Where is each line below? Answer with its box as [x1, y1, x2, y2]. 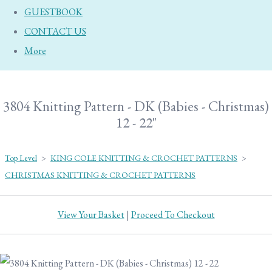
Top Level [5, 152, 37, 163]
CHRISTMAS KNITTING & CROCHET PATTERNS [5, 169, 195, 180]
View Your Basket [57, 208, 124, 221]
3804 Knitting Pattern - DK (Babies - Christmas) [3, 97, 269, 115]
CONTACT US [24, 25, 86, 38]
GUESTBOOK [24, 5, 83, 18]
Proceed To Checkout [131, 208, 215, 221]
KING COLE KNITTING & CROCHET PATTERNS [50, 152, 237, 163]
